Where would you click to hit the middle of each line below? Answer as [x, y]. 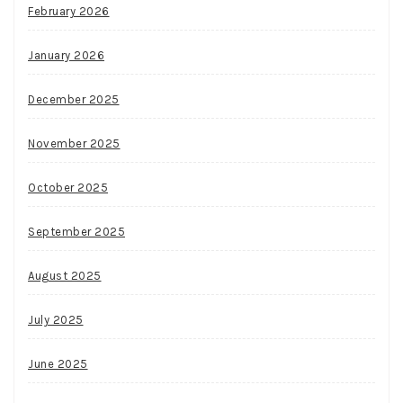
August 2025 [65, 275]
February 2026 [69, 11]
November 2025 [74, 143]
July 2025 [56, 319]
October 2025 [68, 187]
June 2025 [58, 363]
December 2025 [74, 99]
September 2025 [76, 231]
